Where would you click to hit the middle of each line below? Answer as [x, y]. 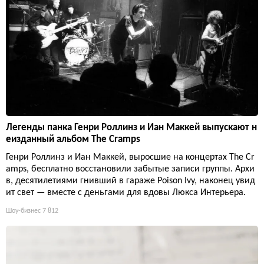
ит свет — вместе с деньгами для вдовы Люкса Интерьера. [126, 192]
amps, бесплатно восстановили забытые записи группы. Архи [130, 169]
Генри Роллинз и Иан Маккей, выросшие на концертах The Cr [130, 157]
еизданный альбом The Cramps [73, 139]
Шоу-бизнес [23, 211]
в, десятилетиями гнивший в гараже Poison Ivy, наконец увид [131, 181]
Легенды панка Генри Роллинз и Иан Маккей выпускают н [131, 127]
